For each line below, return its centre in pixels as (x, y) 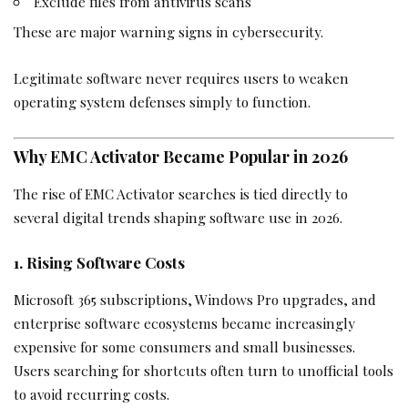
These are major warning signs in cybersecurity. (168, 31)
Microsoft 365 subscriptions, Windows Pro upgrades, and (195, 299)
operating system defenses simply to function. (162, 102)
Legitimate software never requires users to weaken (181, 78)
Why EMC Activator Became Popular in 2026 (181, 157)
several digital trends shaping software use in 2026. (178, 217)
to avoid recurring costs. (92, 393)
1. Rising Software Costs (99, 263)
